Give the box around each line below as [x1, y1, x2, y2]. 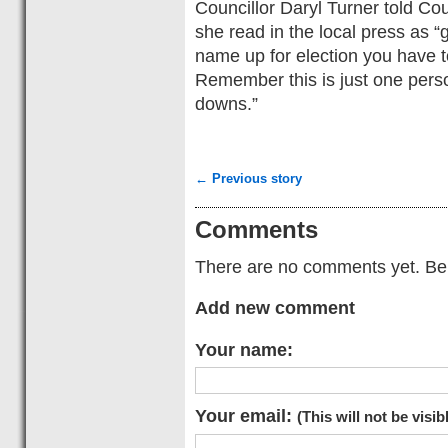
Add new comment [195, 297, 355, 319]
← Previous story [195, 171, 302, 186]
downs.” [195, 93, 258, 114]
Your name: [195, 338, 293, 360]
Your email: [195, 404, 297, 426]
